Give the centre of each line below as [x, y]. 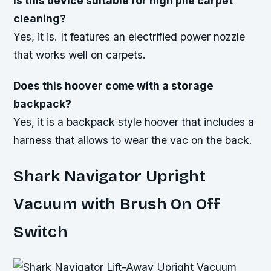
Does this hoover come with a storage [114, 86]
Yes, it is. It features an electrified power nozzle [129, 36]
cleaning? [40, 18]
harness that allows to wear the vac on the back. [133, 140]
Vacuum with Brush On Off [117, 204]
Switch [41, 232]
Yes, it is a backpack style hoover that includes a [134, 122]
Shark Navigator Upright [110, 176]
